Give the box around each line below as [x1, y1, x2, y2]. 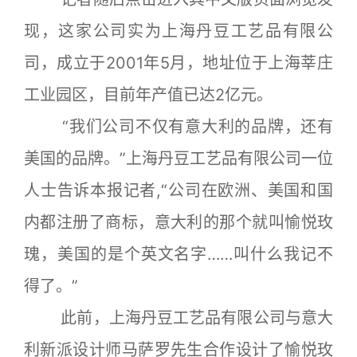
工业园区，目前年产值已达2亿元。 [24, 85, 273, 104]
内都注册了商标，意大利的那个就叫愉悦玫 [24, 213, 333, 232]
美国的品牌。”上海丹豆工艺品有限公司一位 [24, 149, 333, 168]
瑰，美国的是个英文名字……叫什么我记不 [24, 245, 333, 264]
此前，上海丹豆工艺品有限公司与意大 [24, 308, 333, 328]
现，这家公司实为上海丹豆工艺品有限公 [24, 22, 333, 41]
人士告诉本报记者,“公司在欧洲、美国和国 [24, 181, 333, 200]
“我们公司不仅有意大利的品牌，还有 [24, 117, 333, 136]
